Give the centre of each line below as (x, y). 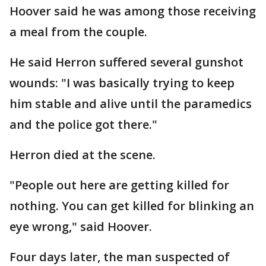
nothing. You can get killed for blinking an (132, 206)
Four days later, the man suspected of (120, 257)
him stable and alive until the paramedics (131, 104)
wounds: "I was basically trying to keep (122, 83)
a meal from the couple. (78, 32)
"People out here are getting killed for (119, 185)
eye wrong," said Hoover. (81, 227)
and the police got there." (83, 124)
